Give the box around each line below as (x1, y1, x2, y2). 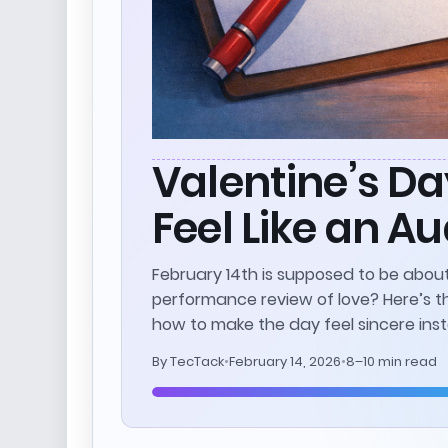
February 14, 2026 (229, 351, 341, 371)
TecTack (170, 351, 224, 371)
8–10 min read (346, 351, 437, 371)
